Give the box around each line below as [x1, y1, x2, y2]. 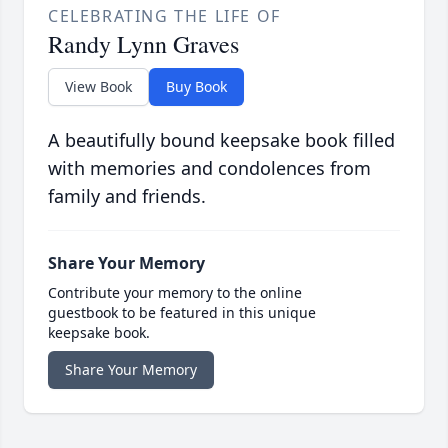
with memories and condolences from [48, 156, 371, 181]
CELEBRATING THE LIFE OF [48, 5, 281, 28]
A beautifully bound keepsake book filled [48, 128, 395, 153]
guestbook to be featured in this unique [48, 303, 316, 323]
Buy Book [166, 77, 227, 97]
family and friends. [48, 184, 206, 209]
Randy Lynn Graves [48, 28, 239, 61]
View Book [65, 77, 132, 97]
